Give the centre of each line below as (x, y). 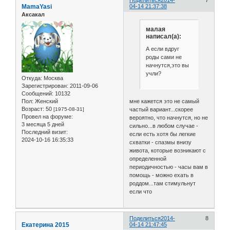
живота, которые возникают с (168, 150)
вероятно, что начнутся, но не (169, 117)
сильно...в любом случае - (164, 126)
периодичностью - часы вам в (169, 167)
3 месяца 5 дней (43, 124)
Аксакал (33, 15)
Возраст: (33, 109)
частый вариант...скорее (161, 109)
